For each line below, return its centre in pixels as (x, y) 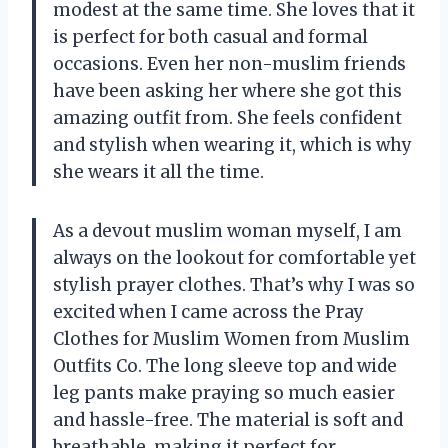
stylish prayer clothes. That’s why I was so (234, 285)
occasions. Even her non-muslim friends (229, 64)
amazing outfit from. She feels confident (227, 118)
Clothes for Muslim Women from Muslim (231, 339)
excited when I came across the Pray (208, 312)
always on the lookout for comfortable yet (234, 258)
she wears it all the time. (158, 172)
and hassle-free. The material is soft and (228, 420)
